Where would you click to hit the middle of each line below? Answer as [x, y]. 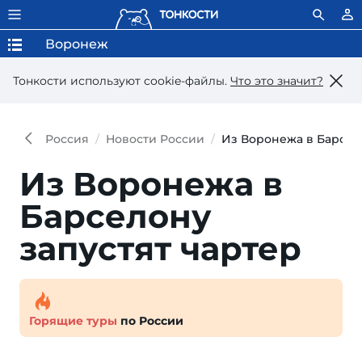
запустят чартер [160, 248]
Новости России [155, 139]
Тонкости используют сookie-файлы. [122, 80]
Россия [67, 139]
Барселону [116, 216]
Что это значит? [277, 80]
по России [150, 321]
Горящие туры [73, 321]
